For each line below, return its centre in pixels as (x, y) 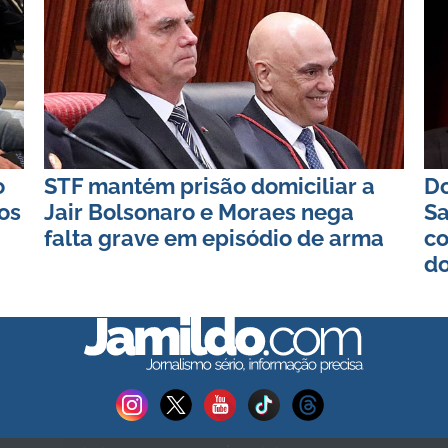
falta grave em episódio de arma (214, 237)
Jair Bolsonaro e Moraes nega (199, 211)
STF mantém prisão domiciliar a (209, 185)
